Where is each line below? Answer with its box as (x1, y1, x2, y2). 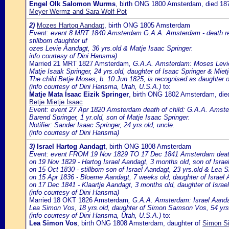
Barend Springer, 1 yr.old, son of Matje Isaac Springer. (29, 113, 190, 121)
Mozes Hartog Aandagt (37, 21, 104, 29)
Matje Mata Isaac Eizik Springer (29, 90, 129, 98)
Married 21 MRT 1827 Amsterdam (29, 60, 129, 67)
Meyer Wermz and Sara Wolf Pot (29, 8, 127, 15)
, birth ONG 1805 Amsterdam (104, 21, 190, 29)
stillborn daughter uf (29, 37, 87, 44)
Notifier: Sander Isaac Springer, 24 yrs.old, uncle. (29, 121, 175, 129)
